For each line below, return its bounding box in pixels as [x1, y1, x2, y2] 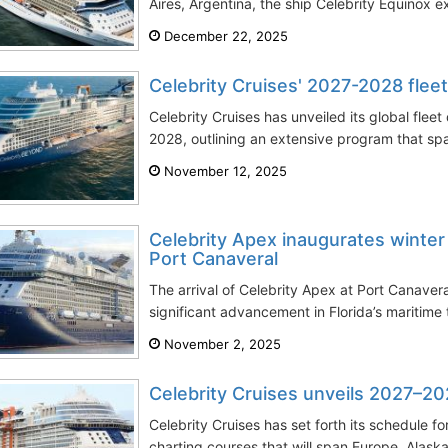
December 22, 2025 [160, 28, 288, 44]
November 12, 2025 [160, 163, 287, 179]
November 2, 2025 [160, 336, 281, 352]
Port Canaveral [149, 248, 278, 269]
